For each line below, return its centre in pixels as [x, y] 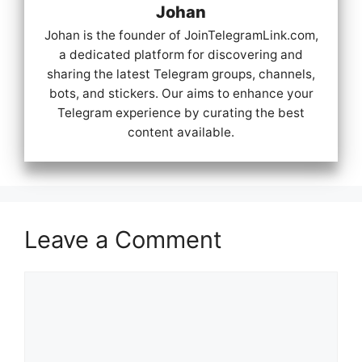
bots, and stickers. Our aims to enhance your [181, 94]
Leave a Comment [123, 239]
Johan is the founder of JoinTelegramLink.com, [181, 36]
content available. [181, 133]
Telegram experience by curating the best [181, 113]
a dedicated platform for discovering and [181, 55]
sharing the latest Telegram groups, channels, [181, 74]
